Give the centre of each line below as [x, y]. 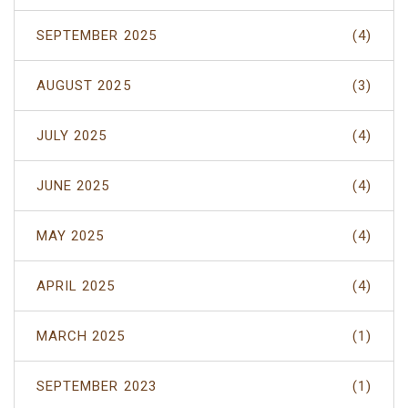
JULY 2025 [72, 135]
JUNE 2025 [73, 185]
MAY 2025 [71, 235]
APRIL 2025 [76, 286]
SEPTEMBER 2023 [97, 386]
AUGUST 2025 [84, 85]
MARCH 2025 [81, 336]
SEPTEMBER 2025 [97, 35]
